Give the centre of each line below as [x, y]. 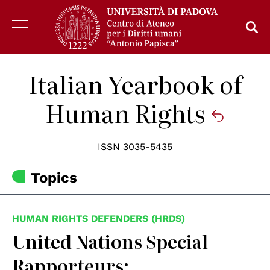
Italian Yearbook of [135, 83]
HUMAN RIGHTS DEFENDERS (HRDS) [99, 219]
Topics [54, 178]
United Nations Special [110, 241]
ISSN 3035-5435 [135, 147]
